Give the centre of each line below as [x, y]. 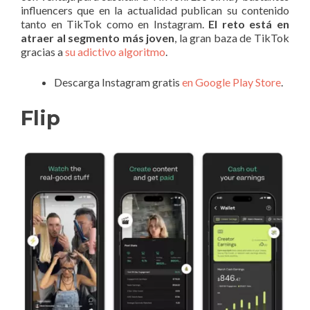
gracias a [43, 51]
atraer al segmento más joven [98, 37]
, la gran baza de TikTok [232, 37]
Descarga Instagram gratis [118, 82]
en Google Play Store [231, 82]
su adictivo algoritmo [115, 51]
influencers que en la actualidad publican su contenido [155, 10]
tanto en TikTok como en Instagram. [115, 24]
